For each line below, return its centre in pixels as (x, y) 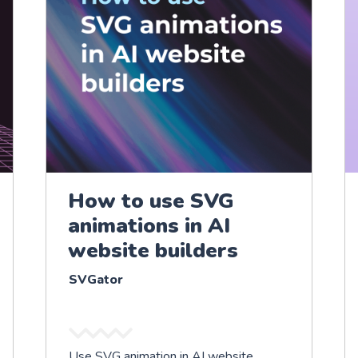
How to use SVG (151, 201)
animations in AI (149, 225)
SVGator (96, 279)
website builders (153, 250)
